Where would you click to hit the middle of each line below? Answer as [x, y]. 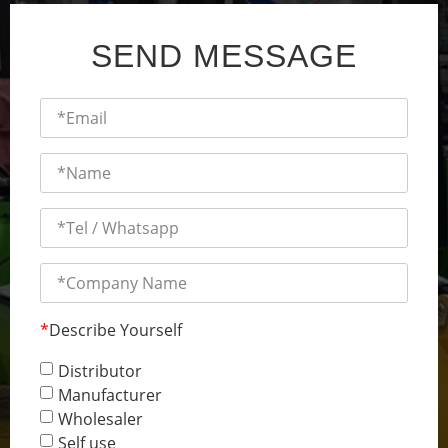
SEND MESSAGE [224, 55]
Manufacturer [110, 394]
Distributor [100, 370]
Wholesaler [100, 418]
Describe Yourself [115, 329]
